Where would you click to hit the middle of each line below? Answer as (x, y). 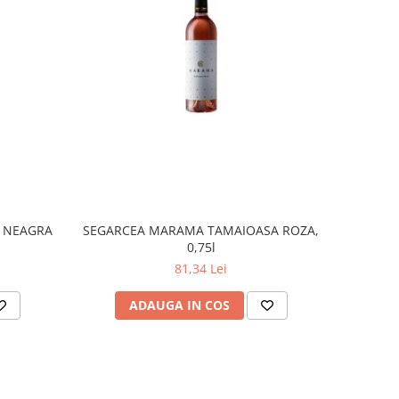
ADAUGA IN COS (179, 305)
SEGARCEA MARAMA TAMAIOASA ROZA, (201, 230)
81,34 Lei (201, 268)
